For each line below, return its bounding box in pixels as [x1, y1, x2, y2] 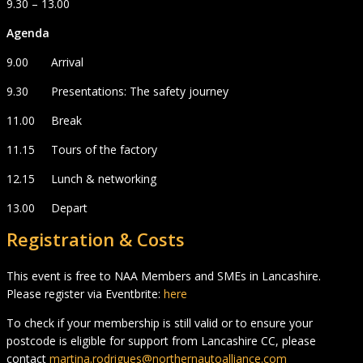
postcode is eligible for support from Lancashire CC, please [6, 333, 316, 349]
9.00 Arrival [6, 54, 83, 70]
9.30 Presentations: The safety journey [6, 83, 228, 100]
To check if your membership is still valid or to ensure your [6, 315, 313, 331]
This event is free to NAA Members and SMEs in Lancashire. [6, 268, 321, 284]
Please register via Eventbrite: [6, 286, 164, 302]
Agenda [6, 25, 49, 41]
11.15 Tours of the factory [6, 142, 157, 158]
